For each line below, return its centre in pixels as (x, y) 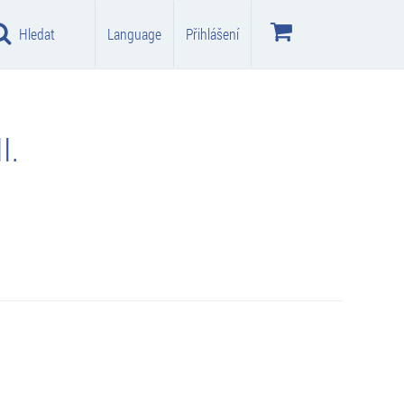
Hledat (37, 34)
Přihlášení (212, 34)
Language (134, 34)
